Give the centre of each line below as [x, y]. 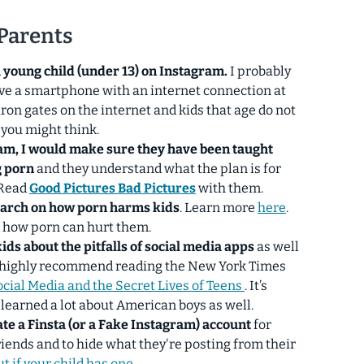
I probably [259, 71]
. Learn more [219, 207]
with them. [231, 188]
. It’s [256, 285]
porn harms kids [128, 207]
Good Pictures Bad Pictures [113, 188]
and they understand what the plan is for [158, 168]
